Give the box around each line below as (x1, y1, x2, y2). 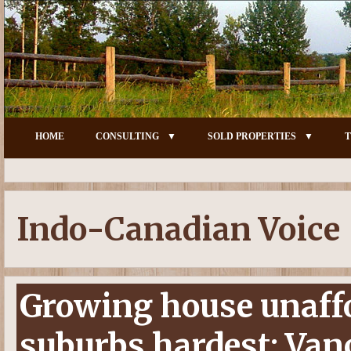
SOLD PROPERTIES (208, 131, 296, 142)
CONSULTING (96, 131, 159, 142)
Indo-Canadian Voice (16, 209, 340, 249)
